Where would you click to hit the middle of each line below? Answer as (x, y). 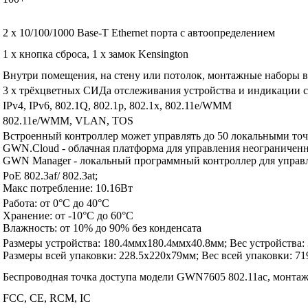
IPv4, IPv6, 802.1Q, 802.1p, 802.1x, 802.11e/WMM (117, 106)
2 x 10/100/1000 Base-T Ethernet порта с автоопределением (139, 33)
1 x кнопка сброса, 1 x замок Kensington (96, 54)
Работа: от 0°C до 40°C (56, 203)
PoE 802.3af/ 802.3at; (50, 176)
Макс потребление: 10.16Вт (68, 188)
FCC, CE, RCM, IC (47, 298)
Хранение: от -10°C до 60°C (68, 216)
